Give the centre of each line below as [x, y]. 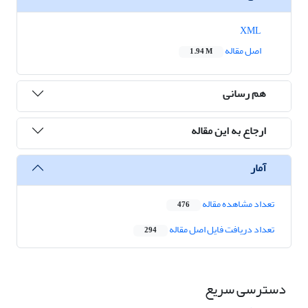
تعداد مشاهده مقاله [238, 204]
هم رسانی [244, 93]
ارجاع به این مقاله [229, 130]
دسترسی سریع [245, 289]
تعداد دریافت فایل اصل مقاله [221, 230]
